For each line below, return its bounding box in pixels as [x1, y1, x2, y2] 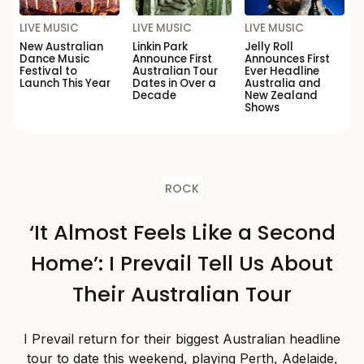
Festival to [19, 63, 77, 79]
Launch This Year [19, 75, 110, 91]
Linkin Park [132, 38, 188, 54]
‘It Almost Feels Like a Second [28, 217, 336, 247]
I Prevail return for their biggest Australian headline [24, 330, 340, 347]
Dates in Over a [132, 75, 216, 91]
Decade [132, 87, 176, 103]
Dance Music [19, 50, 89, 67]
